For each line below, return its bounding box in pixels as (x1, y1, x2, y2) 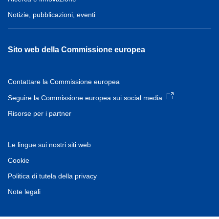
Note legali (8, 187, 41, 196)
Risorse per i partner (8, 109, 71, 117)
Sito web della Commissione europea (8, 45, 145, 54)
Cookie (8, 156, 29, 164)
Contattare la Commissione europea (8, 78, 120, 86)
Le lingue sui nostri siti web (8, 140, 91, 149)
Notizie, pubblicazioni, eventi (8, 11, 95, 19)
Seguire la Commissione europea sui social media (8, 94, 162, 102)
